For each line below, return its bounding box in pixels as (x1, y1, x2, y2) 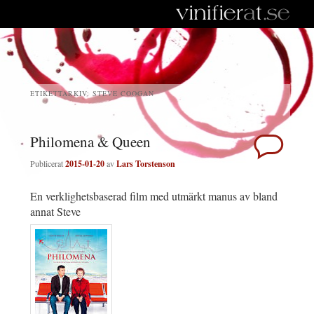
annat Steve (30, 204, 81, 219)
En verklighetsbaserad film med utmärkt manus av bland (30, 189, 278, 204)
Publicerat (30, 158, 65, 170)
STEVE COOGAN (93, 88, 154, 98)
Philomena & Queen (30, 132, 151, 151)
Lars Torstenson (116, 158, 175, 170)
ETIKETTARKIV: (30, 88, 93, 98)
